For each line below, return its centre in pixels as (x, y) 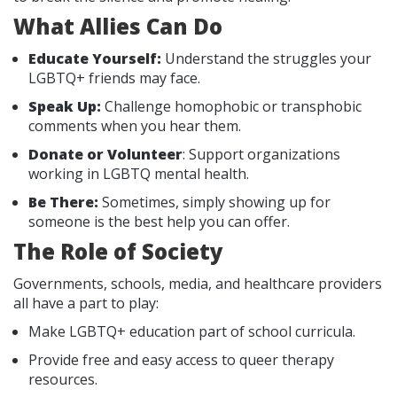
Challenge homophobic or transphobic (231, 106)
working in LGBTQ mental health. (139, 173)
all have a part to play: (86, 303)
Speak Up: (65, 106)
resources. (63, 379)
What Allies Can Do (118, 26)
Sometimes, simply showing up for (214, 202)
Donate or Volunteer (105, 154)
